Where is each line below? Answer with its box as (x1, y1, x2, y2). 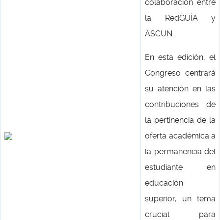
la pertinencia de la (145, 115, 216, 125)
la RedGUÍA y (145, 13, 216, 23)
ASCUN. (145, 29, 174, 38)
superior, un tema (145, 194, 216, 203)
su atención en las (145, 84, 216, 93)
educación (145, 178, 183, 188)
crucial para (145, 210, 216, 219)
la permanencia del (145, 147, 216, 156)
